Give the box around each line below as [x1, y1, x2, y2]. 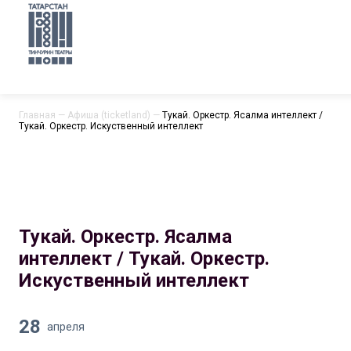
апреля [47, 320, 85, 334]
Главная [19, 110, 56, 121]
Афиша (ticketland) [67, 110, 150, 121]
